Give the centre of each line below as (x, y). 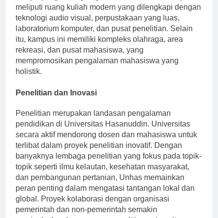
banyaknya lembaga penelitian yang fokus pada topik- (109, 164)
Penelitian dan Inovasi (56, 102)
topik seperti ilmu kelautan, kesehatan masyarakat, (102, 175)
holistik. (29, 80)
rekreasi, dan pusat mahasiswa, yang (80, 59)
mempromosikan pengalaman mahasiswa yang (97, 70)
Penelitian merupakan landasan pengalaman (93, 122)
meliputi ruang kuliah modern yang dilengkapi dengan (108, 16)
